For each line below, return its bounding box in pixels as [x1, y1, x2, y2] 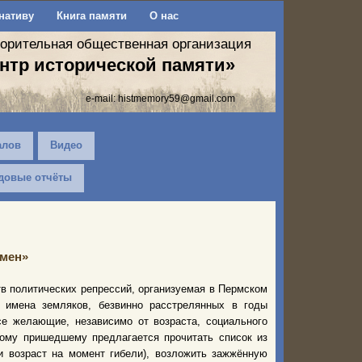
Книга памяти [56, 10, 127, 22]
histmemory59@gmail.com [118, 93, 235, 103]
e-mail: [86, 93, 118, 103]
